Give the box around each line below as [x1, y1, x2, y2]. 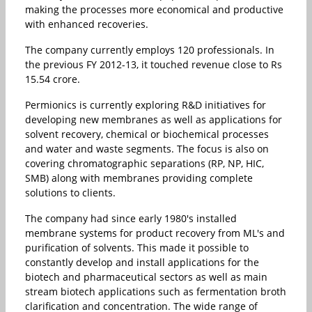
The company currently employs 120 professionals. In [25, 42, 274, 56]
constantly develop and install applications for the [25, 255, 259, 269]
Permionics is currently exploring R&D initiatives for [25, 97, 266, 111]
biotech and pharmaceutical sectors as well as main [25, 270, 267, 283]
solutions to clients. [25, 185, 116, 199]
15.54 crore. [25, 72, 80, 86]
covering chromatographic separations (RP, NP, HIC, [25, 156, 264, 170]
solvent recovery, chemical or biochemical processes [25, 127, 269, 141]
